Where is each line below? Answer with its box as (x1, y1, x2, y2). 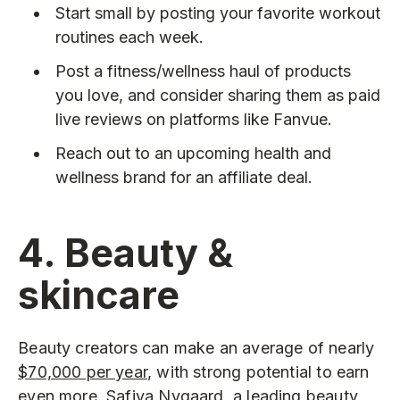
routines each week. (54, 28, 204, 47)
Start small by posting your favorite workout (54, 4, 380, 23)
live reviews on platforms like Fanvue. (54, 109, 332, 129)
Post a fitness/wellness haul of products (54, 61, 351, 80)
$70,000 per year (18, 362, 148, 381)
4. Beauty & (18, 229, 234, 277)
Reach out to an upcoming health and (54, 143, 331, 162)
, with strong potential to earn (147, 362, 370, 381)
